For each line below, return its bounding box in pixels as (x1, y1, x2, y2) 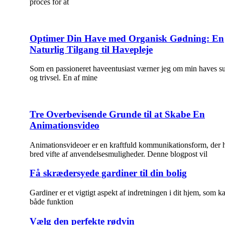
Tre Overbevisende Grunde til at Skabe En (30, 109, 205, 120)
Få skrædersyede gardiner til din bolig (30, 168, 187, 179)
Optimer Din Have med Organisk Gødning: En (30, 33, 224, 44)
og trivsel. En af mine (30, 73, 97, 82)
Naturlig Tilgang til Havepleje (30, 44, 153, 55)
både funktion (30, 197, 73, 206)
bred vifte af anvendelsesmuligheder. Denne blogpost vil (30, 149, 207, 158)
